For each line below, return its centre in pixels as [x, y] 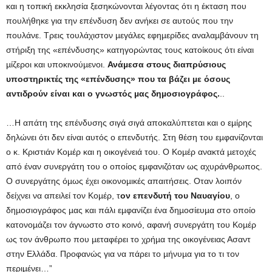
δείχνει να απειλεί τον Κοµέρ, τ [63, 195]
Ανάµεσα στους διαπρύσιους [167, 64]
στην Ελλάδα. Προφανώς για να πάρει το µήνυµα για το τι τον [123, 253]
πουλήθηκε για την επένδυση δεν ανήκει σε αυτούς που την [120, 20]
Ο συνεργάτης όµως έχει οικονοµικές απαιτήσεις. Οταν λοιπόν [124, 181]
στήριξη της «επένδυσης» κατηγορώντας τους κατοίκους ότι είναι [130, 49]
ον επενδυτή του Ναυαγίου [175, 195]
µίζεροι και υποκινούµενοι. [57, 64]
